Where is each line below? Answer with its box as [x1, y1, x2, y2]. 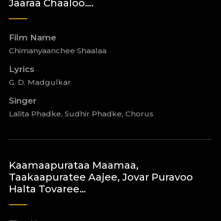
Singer [8, 96, 37, 106]
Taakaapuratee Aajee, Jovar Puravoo [8, 171, 193, 183]
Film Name [8, 33, 56, 42]
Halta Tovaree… [8, 183, 86, 195]
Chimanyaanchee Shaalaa [8, 46, 107, 55]
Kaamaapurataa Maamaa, [8, 159, 139, 171]
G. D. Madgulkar [8, 77, 71, 87]
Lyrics [8, 64, 35, 74]
